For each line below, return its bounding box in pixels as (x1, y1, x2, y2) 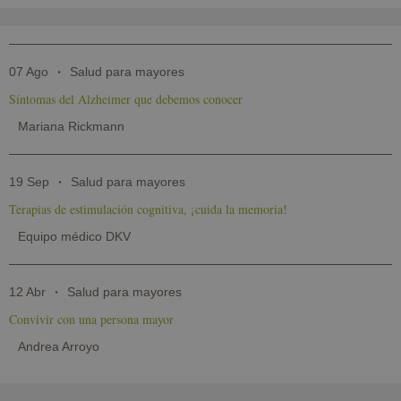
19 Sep (9, 174, 49, 189)
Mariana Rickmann (18, 118, 124, 133)
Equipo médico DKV (18, 228, 131, 243)
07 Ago (9, 64, 48, 79)
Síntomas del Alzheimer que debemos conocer (9, 90, 243, 107)
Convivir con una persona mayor (9, 310, 174, 328)
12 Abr (9, 284, 46, 299)
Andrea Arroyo (18, 338, 99, 354)
